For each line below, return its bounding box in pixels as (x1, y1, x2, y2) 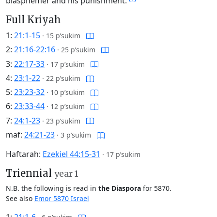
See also (6, 193, 34, 203)
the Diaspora (98, 183, 141, 193)
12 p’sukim (50, 102, 85, 111)
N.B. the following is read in (6, 183, 98, 193)
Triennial (6, 167, 54, 179)
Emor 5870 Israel (34, 193, 89, 203)
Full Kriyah (6, 14, 61, 26)
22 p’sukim (46, 73, 80, 83)
